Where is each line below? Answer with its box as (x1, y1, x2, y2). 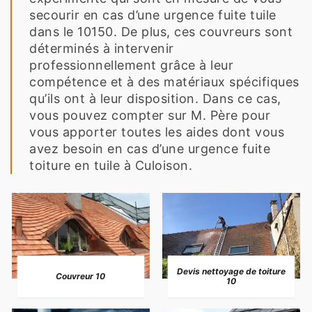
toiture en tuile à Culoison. (29, 157, 192, 173)
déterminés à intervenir (29, 40, 174, 56)
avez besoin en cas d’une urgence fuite (29, 141, 270, 156)
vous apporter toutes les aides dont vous (29, 124, 284, 139)
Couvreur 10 (56, 271, 106, 282)
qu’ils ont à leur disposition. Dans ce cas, (29, 91, 281, 106)
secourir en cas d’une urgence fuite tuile (29, 7, 276, 22)
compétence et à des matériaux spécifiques (29, 74, 299, 89)
